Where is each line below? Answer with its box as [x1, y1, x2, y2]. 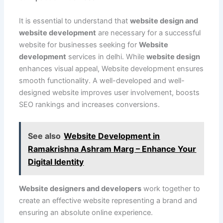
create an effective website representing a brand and [18, 196, 197, 206]
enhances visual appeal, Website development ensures [18, 64, 204, 73]
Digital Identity [28, 156, 84, 167]
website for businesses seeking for [18, 40, 139, 49]
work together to [141, 184, 200, 194]
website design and [129, 16, 198, 25]
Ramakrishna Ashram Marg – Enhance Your [28, 143, 197, 154]
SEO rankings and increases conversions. [18, 100, 160, 109]
